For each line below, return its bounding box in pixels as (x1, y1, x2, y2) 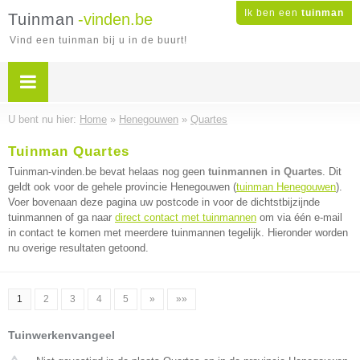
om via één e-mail (256, 211, 342, 223)
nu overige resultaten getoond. (8, 242, 149, 254)
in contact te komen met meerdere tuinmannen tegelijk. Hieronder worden (8, 227, 348, 239)
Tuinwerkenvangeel (8, 329, 115, 342)
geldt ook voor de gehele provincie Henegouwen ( (8, 181, 236, 193)
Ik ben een (244, 7, 301, 18)
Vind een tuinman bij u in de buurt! (10, 35, 187, 46)
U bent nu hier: (8, 113, 80, 125)
